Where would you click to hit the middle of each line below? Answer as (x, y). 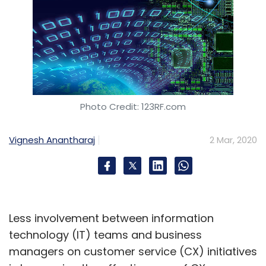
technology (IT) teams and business (105, 235)
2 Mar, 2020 (233, 140)
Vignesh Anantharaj (52, 140)
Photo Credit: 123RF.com (133, 107)
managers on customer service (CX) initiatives (133, 251)
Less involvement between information (111, 218)
